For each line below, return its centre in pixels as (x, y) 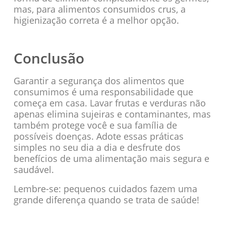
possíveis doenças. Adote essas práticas (98, 136)
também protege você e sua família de (95, 125)
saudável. (34, 169)
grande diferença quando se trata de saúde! (106, 200)
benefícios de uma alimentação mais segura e (111, 158)
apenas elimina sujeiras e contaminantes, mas (112, 114)
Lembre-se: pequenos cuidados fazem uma (105, 188)
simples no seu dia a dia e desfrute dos (97, 147)
